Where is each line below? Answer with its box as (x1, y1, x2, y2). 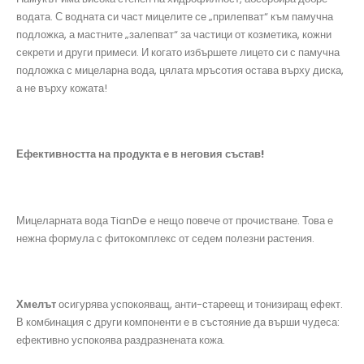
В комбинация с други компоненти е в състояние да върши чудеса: (16, 314, 340, 330)
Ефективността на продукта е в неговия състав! (16, 146, 264, 162)
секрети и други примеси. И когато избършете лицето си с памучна (16, 45, 340, 61)
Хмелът (16, 296, 56, 312)
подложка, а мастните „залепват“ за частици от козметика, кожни (16, 27, 331, 43)
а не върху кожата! (16, 80, 107, 97)
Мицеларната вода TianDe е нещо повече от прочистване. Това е (16, 212, 333, 228)
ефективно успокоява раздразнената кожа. (16, 331, 225, 348)
